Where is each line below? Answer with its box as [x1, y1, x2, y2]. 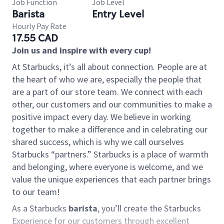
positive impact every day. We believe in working [12, 111, 191, 122]
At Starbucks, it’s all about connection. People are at [12, 61, 207, 72]
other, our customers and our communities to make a [12, 98, 212, 110]
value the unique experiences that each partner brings [12, 173, 211, 185]
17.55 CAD [12, 31, 58, 44]
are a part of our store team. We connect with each [12, 86, 202, 97]
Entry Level [92, 7, 144, 20]
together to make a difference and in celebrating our [12, 123, 207, 135]
